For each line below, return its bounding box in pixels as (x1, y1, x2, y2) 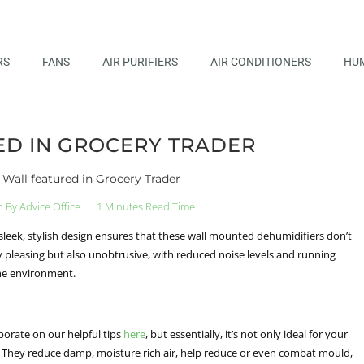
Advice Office (17, 198, 81, 214)
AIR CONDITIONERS (210, 54, 311, 68)
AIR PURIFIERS (102, 54, 178, 68)
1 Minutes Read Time (97, 198, 196, 214)
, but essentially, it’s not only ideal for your (145, 326, 348, 341)
